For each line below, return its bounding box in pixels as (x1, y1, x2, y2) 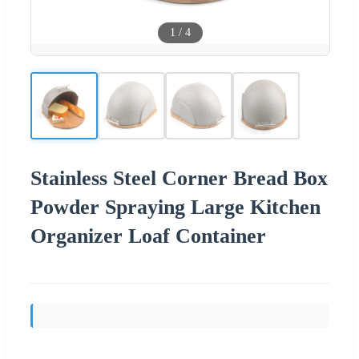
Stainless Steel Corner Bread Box (30, 166, 328, 190)
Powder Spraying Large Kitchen (30, 195, 321, 219)
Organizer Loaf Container (30, 224, 266, 248)
